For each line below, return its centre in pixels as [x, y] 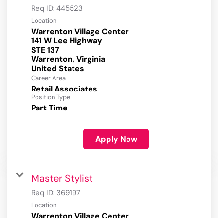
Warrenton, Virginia [68, 59]
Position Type [51, 97]
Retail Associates [64, 89]
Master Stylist [62, 178]
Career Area [48, 78]
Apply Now [116, 139]
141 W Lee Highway [67, 41]
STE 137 [45, 50]
